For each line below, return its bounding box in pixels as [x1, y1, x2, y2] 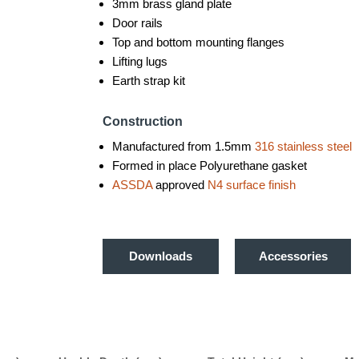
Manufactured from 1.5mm [112, 139, 255, 153]
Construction [103, 115, 183, 128]
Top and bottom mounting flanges [112, 35, 284, 49]
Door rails [112, 16, 163, 30]
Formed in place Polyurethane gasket [112, 159, 307, 172]
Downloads [129, 249, 192, 263]
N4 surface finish [208, 178, 296, 192]
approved [152, 178, 208, 192]
